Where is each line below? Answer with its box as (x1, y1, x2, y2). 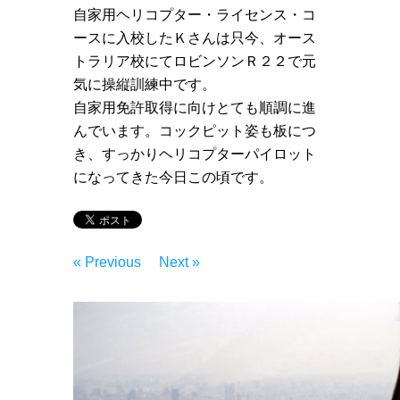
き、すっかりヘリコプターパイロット (73, 146, 316, 162)
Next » (159, 254, 200, 270)
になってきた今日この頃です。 (73, 169, 273, 185)
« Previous (73, 254, 141, 270)
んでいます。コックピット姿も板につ (73, 122, 316, 138)
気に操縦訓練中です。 (73, 76, 216, 92)
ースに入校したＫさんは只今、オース (73, 29, 316, 46)
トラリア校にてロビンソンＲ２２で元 (73, 53, 316, 69)
